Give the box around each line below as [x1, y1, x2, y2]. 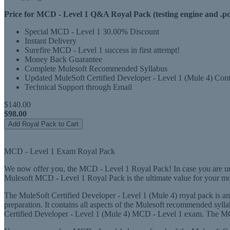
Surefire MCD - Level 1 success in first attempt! [25, 46, 180, 54]
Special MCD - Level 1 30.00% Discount [25, 27, 159, 36]
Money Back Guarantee [25, 55, 102, 64]
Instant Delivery [25, 36, 76, 45]
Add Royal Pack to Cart [8, 120, 79, 128]
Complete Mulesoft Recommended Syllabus [25, 64, 167, 73]
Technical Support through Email [25, 83, 132, 91]
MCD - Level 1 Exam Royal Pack [4, 147, 115, 156]
